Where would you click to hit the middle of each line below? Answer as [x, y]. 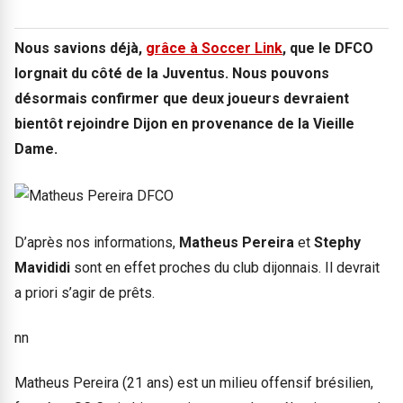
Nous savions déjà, [80, 48]
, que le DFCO [328, 48]
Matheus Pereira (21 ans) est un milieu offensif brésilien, [194, 383]
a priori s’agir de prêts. [85, 292]
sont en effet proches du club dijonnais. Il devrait [225, 267]
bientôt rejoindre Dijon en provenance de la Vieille [184, 123]
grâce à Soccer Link [214, 48]
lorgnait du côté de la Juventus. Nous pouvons [172, 73]
